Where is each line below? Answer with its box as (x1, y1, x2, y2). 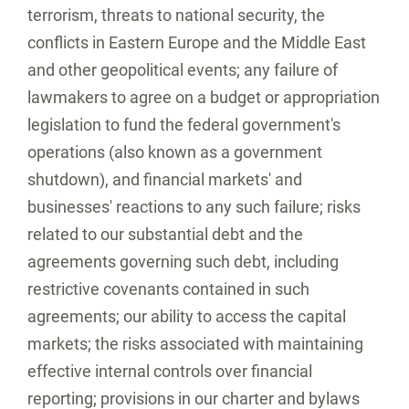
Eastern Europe (109, 33, 219, 52)
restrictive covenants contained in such (27, 279, 309, 299)
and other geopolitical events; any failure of (27, 60, 338, 79)
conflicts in (27, 33, 109, 52)
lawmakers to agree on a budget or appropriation (27, 88, 380, 107)
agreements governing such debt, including (27, 252, 339, 271)
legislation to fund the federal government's (27, 115, 341, 134)
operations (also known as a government (27, 142, 322, 162)
